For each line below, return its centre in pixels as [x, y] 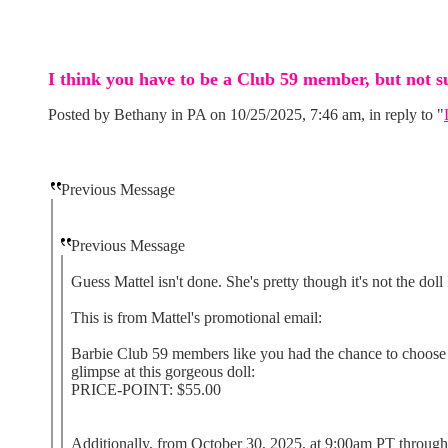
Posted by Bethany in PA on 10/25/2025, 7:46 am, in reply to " [246, 114]
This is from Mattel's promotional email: [196, 317]
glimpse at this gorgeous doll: [163, 371]
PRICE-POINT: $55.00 [146, 389]
